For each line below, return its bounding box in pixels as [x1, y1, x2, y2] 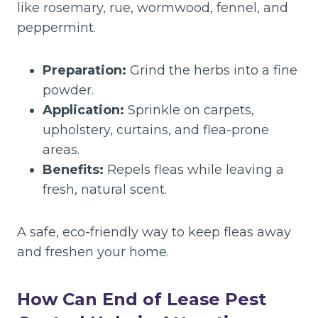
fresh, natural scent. [43, 182, 167, 197]
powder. [43, 82, 94, 98]
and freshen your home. [17, 244, 169, 260]
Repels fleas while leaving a [104, 162, 284, 177]
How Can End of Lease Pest [17, 289, 266, 309]
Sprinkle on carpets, [124, 102, 254, 118]
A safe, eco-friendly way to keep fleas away [17, 224, 291, 240]
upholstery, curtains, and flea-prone [43, 122, 269, 138]
